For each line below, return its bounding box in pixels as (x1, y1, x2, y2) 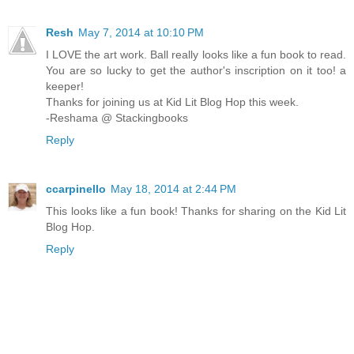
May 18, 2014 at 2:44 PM (111, 182, 236, 195)
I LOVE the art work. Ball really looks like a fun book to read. (46, 47, 346, 61)
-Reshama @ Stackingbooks (46, 111, 188, 124)
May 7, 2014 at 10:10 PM (78, 25, 204, 39)
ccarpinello (46, 182, 106, 195)
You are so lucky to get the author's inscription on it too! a (46, 63, 346, 77)
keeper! (46, 79, 84, 92)
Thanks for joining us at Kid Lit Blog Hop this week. (46, 95, 299, 108)
